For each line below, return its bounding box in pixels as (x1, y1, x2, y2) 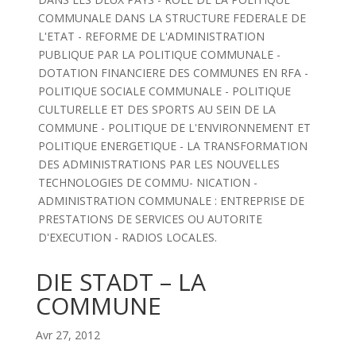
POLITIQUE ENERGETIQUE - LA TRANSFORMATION (37, 138, 308, 153)
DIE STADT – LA (35, 265, 206, 298)
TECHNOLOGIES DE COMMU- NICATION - (37, 175, 257, 190)
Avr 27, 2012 (35, 327, 100, 342)
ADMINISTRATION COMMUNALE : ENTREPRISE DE (37, 193, 304, 208)
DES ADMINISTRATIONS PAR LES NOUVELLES (37, 157, 280, 172)
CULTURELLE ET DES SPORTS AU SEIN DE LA (37, 102, 276, 117)
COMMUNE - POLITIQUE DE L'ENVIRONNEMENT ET (37, 120, 311, 135)
